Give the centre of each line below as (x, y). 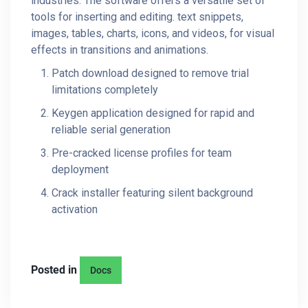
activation (75, 209)
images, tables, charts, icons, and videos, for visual (153, 33)
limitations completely (105, 90)
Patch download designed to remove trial (150, 73)
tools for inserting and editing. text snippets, (137, 17)
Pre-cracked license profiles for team (142, 153)
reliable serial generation (111, 130)
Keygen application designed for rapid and (153, 113)
